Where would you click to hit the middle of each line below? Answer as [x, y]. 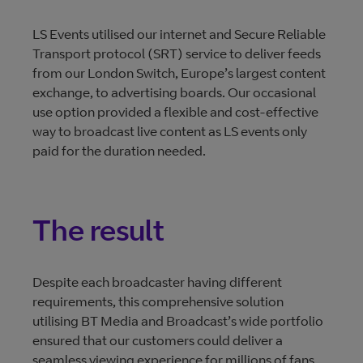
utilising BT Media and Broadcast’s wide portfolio [178, 321]
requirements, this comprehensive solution [158, 301]
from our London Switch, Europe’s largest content [179, 73]
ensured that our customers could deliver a [158, 340]
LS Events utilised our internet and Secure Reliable [179, 34]
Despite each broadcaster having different [157, 282]
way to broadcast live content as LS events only [170, 131]
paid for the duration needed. [120, 151]
